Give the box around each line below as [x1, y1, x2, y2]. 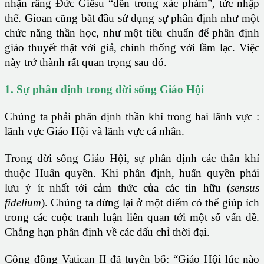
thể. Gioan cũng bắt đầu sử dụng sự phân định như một [5, 12, 259, 25]
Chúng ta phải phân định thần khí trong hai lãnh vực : [5, 110, 259, 123]
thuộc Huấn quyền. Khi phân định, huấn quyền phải [5, 167, 259, 180]
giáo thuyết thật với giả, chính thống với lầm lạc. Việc [5, 41, 259, 54]
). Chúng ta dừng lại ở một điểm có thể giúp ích [41, 196, 259, 209]
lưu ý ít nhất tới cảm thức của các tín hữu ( [5, 181, 230, 194]
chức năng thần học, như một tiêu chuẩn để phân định [5, 27, 259, 39]
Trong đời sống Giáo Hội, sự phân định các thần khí [5, 152, 259, 165]
